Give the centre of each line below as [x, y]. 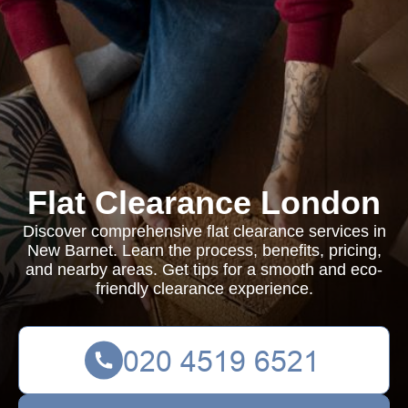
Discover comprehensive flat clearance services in [204, 231]
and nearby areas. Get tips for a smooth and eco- [204, 270]
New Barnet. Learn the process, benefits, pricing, [204, 250]
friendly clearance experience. [204, 289]
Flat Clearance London [204, 203]
